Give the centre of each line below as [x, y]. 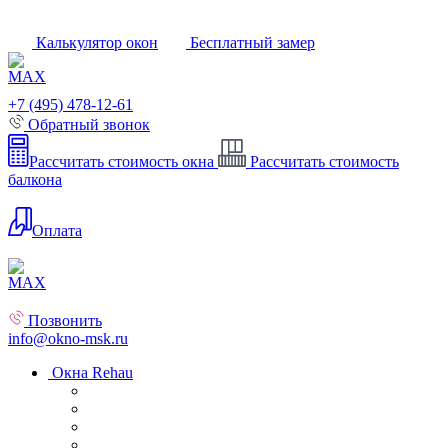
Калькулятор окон [95, 42]
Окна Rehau [92, 372]
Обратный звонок [87, 124]
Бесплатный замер [250, 42]
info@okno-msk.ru [68, 338]
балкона [35, 179]
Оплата [57, 230]
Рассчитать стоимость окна [121, 161]
